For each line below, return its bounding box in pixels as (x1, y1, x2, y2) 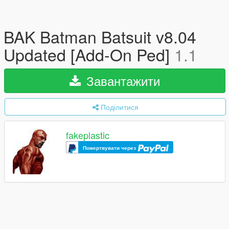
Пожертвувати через (83, 144, 138, 152)
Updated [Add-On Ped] (4, 42, 174, 66)
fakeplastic (66, 128, 109, 142)
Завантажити (83, 72, 160, 89)
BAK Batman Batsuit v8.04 (4, 25, 196, 48)
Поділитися (100, 102, 139, 112)
